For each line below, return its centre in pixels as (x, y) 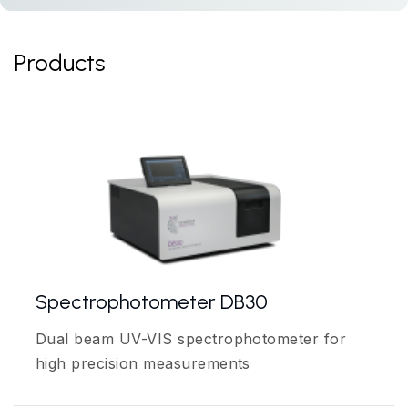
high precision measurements (143, 364)
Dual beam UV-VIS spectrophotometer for (191, 339)
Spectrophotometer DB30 (152, 302)
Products (60, 63)
